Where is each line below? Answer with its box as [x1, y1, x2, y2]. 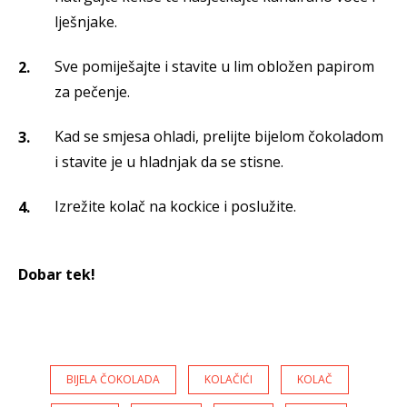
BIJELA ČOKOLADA [65, 372, 160, 388]
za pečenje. [55, 82, 130, 103]
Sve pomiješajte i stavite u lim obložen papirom [55, 56, 374, 77]
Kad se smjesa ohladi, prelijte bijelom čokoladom [55, 126, 383, 147]
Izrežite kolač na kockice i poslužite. [55, 196, 296, 217]
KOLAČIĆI [203, 372, 253, 388]
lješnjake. [55, 12, 117, 33]
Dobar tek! [18, 264, 95, 285]
